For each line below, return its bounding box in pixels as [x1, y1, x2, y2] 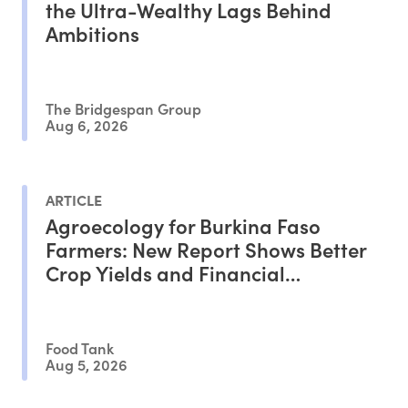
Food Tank [46, 337, 114, 359]
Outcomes [46, 281, 139, 311]
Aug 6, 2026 [46, 113, 128, 135]
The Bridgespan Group [46, 97, 201, 119]
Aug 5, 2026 [46, 352, 127, 374]
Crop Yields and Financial [46, 258, 285, 287]
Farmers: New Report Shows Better [46, 234, 367, 263]
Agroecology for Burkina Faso [46, 210, 321, 240]
